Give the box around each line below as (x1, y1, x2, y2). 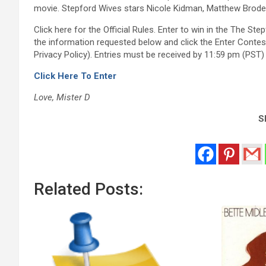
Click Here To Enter (34, 71, 116, 82)
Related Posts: (34, 179, 143, 199)
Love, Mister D (34, 92, 90, 103)
